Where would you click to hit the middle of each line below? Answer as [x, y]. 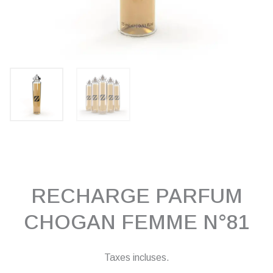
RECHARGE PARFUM [136, 196]
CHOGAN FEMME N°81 [136, 222]
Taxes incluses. [136, 257]
